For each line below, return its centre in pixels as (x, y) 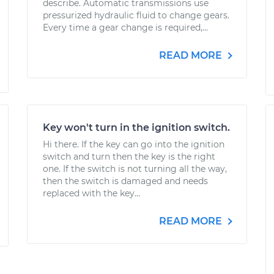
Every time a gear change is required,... (125, 28)
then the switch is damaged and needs (125, 181)
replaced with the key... (91, 193)
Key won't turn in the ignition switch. (136, 128)
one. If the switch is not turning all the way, (135, 169)
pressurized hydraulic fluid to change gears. (136, 15)
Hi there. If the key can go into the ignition (134, 144)
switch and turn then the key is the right (129, 157)
